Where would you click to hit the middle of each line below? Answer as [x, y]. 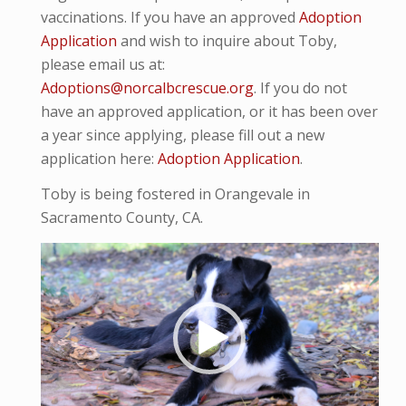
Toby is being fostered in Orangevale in [175, 194]
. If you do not [300, 87]
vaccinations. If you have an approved [169, 17]
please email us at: [102, 64]
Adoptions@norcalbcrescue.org [147, 87]
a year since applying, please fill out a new [182, 135]
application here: [99, 158]
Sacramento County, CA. [121, 218]
